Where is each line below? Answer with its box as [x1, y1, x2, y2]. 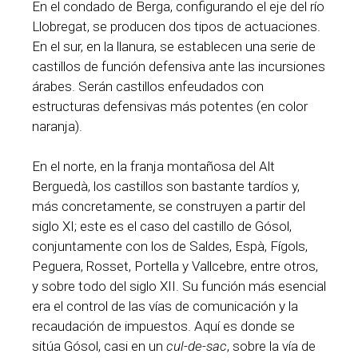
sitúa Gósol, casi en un [32, 338, 166, 355]
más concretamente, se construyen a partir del [32, 198, 305, 215]
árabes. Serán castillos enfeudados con [32, 78, 264, 94]
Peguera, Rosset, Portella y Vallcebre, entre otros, [32, 258, 318, 275]
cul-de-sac [166, 338, 227, 355]
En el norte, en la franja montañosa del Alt [32, 158, 275, 175]
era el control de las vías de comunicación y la [32, 298, 298, 315]
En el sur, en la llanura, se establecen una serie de [32, 38, 316, 54]
